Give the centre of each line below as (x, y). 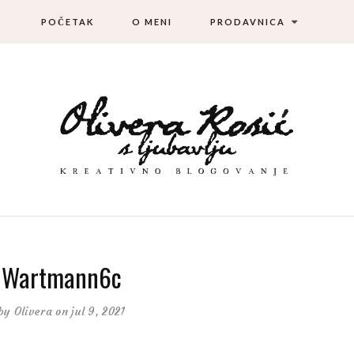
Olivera (33, 311)
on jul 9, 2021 (90, 311)
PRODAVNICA (248, 22)
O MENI (152, 22)
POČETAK (68, 22)
